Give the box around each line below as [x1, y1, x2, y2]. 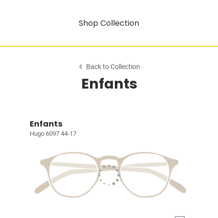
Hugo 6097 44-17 [29, 130, 76, 137]
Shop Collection [79, 17, 139, 29]
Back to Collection [86, 63, 141, 71]
